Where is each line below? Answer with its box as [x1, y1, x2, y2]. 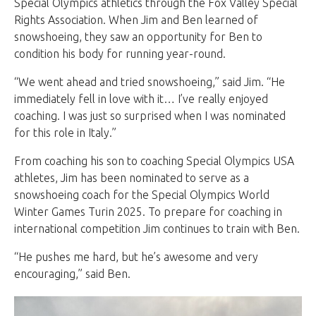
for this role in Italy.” [14, 126, 116, 140]
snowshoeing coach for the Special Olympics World [14, 188, 269, 202]
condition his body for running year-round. [14, 47, 226, 61]
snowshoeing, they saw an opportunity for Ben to [14, 30, 262, 44]
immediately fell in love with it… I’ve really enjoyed [14, 92, 268, 106]
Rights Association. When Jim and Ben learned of [14, 13, 258, 27]
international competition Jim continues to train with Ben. [14, 222, 300, 236]
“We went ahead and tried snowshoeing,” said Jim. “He [14, 75, 285, 89]
